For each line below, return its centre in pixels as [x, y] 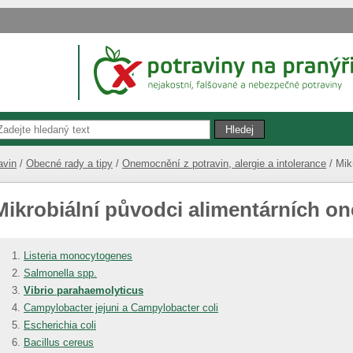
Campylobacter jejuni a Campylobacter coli [121, 307]
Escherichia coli [60, 325]
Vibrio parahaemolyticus [84, 290]
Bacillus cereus [59, 342]
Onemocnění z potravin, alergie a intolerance [224, 163]
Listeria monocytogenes [78, 255]
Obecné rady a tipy [69, 163]
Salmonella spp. [60, 273]
